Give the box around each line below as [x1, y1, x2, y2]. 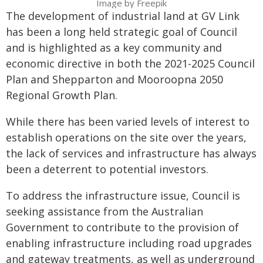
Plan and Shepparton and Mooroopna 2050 [6, 72, 223, 86]
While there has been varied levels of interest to [6, 114, 249, 129]
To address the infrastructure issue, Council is [6, 188, 240, 203]
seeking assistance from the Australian [6, 204, 203, 218]
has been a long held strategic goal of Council [6, 24, 237, 39]
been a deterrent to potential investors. [6, 161, 208, 176]
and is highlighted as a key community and [6, 40, 222, 55]
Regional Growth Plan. [6, 87, 117, 102]
